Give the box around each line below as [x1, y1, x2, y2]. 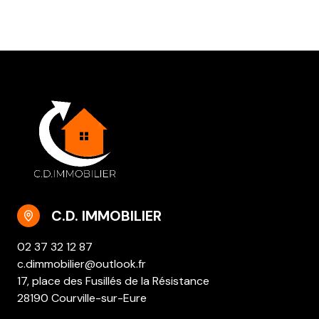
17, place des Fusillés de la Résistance [17, 273, 209, 289]
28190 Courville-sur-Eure [17, 291, 147, 306]
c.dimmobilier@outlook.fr [17, 256, 146, 272]
